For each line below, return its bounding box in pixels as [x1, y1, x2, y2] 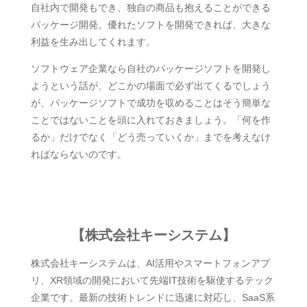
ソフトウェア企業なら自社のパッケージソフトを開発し [30, 63, 271, 74]
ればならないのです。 [30, 149, 127, 160]
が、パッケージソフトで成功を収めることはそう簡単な [30, 97, 271, 108]
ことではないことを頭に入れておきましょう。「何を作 [30, 114, 271, 125]
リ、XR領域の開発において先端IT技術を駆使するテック [30, 275, 273, 286]
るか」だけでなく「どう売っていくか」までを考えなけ [30, 132, 271, 143]
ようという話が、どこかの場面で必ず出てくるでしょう [30, 80, 271, 91]
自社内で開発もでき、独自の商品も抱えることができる [30, 2, 271, 13]
